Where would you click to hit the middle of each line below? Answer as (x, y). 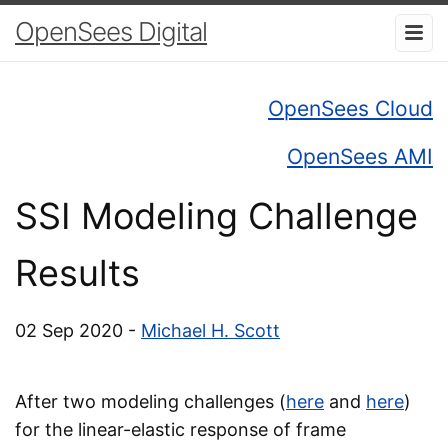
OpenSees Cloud (350, 108)
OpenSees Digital (111, 31)
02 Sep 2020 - (78, 330)
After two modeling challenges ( (150, 401)
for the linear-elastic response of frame (180, 429)
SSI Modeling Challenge (216, 215)
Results (77, 272)
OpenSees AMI (360, 156)
